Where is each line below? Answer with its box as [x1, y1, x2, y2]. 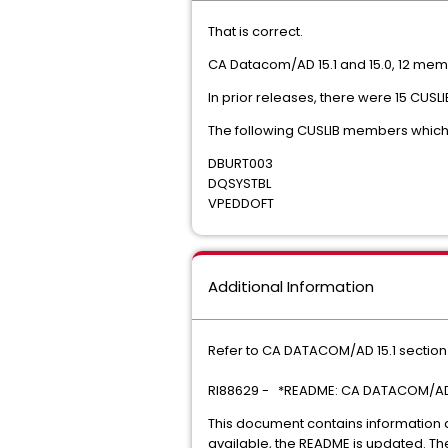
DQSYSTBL [208, 174, 271, 193]
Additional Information [208, 276, 374, 297]
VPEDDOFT [208, 194, 274, 213]
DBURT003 [208, 154, 273, 173]
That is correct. [208, 22, 303, 41]
